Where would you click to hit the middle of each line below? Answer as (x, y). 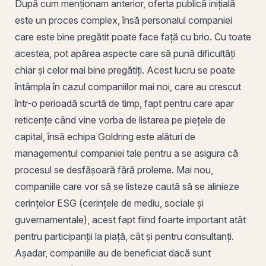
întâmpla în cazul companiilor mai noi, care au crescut (128, 86)
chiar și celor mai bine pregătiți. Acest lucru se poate (125, 70)
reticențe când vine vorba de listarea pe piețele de (120, 120)
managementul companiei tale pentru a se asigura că (126, 153)
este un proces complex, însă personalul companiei (123, 20)
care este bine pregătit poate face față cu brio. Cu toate (133, 37)
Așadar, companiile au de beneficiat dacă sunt (113, 253)
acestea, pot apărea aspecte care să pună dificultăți (125, 53)
